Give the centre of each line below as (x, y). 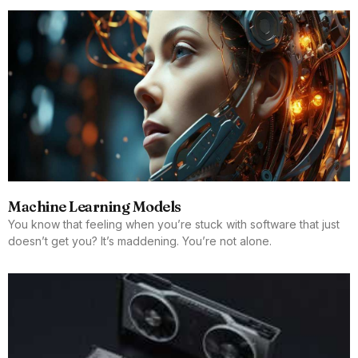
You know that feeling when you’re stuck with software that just (174, 224)
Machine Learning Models (95, 206)
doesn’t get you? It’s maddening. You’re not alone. (140, 241)
